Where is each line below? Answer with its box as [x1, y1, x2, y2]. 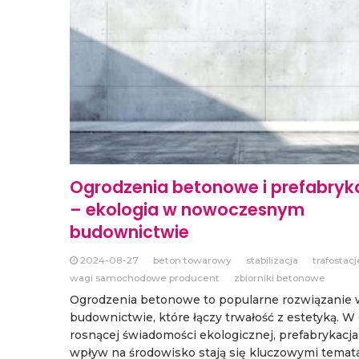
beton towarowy [153, 254, 232, 267]
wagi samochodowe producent [70, 272, 220, 284]
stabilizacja [246, 254, 298, 267]
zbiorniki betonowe [234, 272, 325, 284]
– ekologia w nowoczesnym [70, 198, 305, 222]
